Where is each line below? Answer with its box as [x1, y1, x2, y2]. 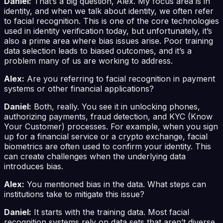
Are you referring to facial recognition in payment [24, 73, 215, 84]
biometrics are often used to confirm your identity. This [4, 141, 211, 151]
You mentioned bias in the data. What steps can [24, 179, 206, 189]
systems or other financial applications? [4, 83, 154, 94]
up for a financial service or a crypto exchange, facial [4, 131, 208, 141]
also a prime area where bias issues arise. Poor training [4, 35, 213, 46]
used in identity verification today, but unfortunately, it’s [4, 25, 212, 36]
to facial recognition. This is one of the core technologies [4, 15, 219, 26]
